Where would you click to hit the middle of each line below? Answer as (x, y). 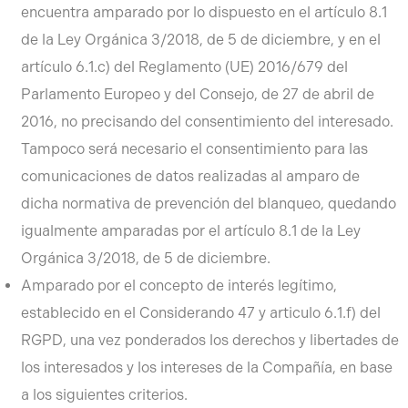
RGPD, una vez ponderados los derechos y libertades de (209, 340)
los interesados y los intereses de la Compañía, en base (206, 367)
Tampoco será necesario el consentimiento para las (194, 148)
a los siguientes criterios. (104, 394)
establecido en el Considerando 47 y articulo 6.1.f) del (200, 312)
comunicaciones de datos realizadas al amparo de (190, 176)
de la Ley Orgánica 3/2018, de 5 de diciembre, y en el (200, 39)
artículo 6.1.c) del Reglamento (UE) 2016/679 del (184, 66)
